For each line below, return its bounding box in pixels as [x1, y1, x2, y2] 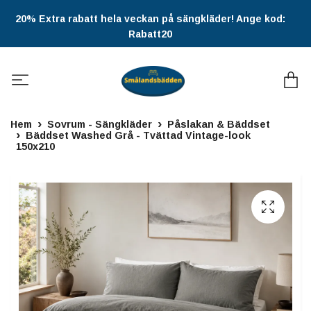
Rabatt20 [128, 28, 172, 40]
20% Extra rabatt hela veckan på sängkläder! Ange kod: [15, 13, 285, 24]
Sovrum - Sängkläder [47, 119, 152, 131]
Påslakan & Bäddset [167, 119, 270, 131]
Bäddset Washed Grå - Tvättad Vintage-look [26, 130, 251, 142]
